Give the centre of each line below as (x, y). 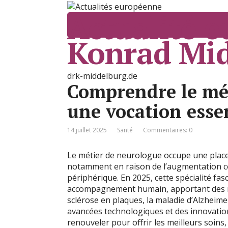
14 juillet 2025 (87, 130)
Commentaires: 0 (168, 130)
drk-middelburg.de (102, 76)
